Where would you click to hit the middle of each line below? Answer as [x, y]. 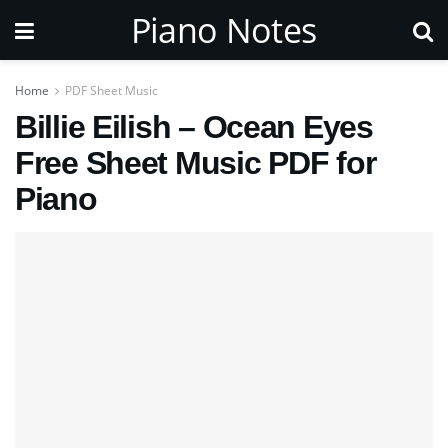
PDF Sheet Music [111, 90]
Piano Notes [223, 30]
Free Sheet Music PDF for [195, 163]
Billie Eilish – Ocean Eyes [194, 127]
